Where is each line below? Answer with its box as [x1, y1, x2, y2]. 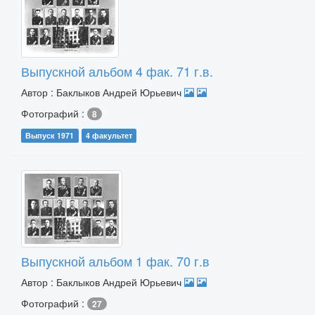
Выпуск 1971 [25, 130, 75, 141]
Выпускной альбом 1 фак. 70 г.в [21, 252, 210, 270]
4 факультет [85, 130, 132, 141]
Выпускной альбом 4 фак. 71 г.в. [21, 62, 213, 80]
